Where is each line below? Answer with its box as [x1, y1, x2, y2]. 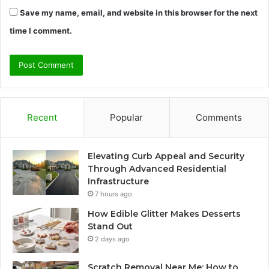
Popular [109, 111, 143, 123]
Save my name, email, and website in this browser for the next [20, 7, 258, 17]
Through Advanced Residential [88, 163, 226, 174]
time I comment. [10, 25, 72, 35]
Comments [196, 111, 243, 123]
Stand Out [88, 220, 133, 232]
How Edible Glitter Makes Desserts [88, 208, 241, 219]
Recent [26, 111, 57, 123]
